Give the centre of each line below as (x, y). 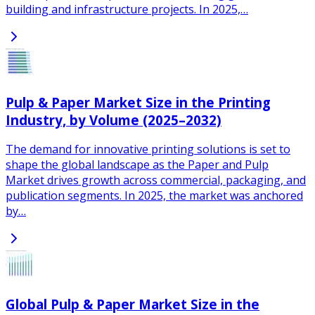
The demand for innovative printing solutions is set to (148, 149)
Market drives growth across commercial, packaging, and (156, 180)
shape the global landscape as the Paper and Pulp (137, 165)
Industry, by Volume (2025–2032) (114, 120)
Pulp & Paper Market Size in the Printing (138, 102)
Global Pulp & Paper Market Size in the (133, 304)
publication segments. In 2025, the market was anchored (154, 196)
